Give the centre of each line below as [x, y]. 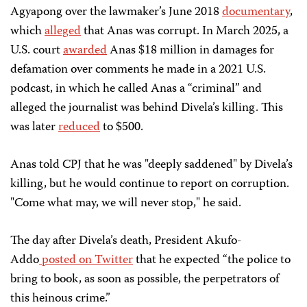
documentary [256, 13]
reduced [79, 128]
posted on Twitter [86, 261]
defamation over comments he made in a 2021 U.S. [138, 70]
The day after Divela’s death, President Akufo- [126, 242]
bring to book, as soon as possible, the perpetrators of [145, 280]
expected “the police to [232, 261]
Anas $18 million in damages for [191, 51]
